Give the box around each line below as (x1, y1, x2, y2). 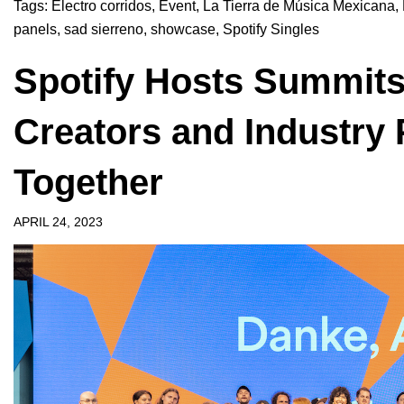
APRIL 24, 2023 (14, 215, 103, 230)
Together (14, 162, 163, 203)
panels (14, 22, 57, 38)
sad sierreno (64, 22, 143, 38)
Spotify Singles (223, 22, 319, 38)
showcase (151, 22, 216, 38)
